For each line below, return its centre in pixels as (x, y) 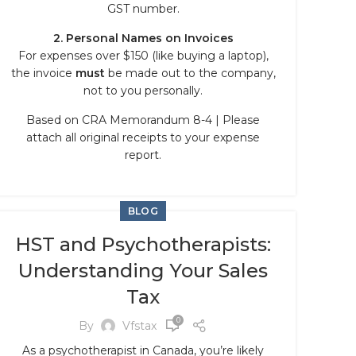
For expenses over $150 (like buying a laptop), (143, 56)
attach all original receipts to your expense (143, 137)
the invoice (43, 73)
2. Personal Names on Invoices (143, 38)
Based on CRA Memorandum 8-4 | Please (143, 120)
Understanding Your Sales (143, 271)
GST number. (143, 9)
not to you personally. (143, 91)
